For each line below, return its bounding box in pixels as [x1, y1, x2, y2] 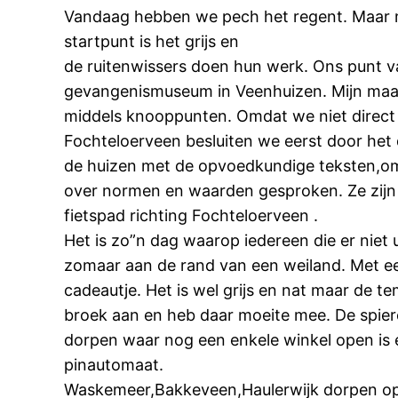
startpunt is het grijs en [64, 31, 239, 51]
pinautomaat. [64, 354, 163, 374]
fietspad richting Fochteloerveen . [64, 205, 318, 225]
